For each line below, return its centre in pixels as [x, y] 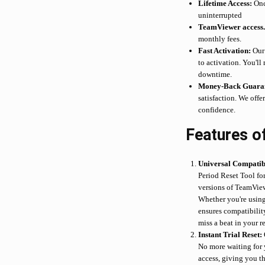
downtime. [215, 75]
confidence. [217, 110]
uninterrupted [220, 15]
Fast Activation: [225, 51]
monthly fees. [220, 39]
